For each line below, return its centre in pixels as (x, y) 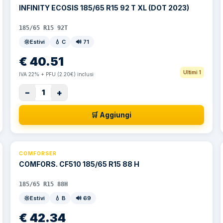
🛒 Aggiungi (111, 115)
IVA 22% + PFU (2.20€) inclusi (56, 74)
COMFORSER (38, 153)
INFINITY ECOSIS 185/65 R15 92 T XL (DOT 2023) (104, 8)
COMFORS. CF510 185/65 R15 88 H (79, 164)
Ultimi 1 (192, 72)
